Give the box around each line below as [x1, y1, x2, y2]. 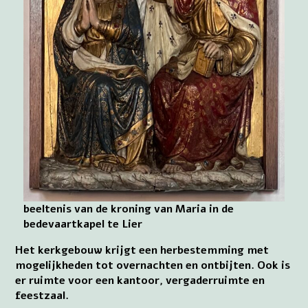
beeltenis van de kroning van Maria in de [23, 201, 234, 217]
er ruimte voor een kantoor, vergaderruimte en [15, 272, 265, 288]
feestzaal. [15, 287, 69, 303]
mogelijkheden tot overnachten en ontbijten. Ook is [15, 257, 291, 273]
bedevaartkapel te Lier [23, 216, 142, 232]
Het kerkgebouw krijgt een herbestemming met [15, 242, 269, 258]
